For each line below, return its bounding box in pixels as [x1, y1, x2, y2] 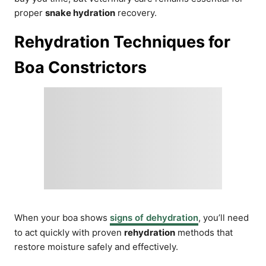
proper [14, 7, 45, 18]
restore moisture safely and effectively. [14, 241, 178, 252]
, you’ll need [198, 212, 249, 223]
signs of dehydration [110, 212, 198, 223]
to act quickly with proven [14, 227, 124, 238]
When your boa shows [14, 212, 110, 223]
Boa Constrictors [14, 58, 147, 77]
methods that [175, 227, 233, 238]
